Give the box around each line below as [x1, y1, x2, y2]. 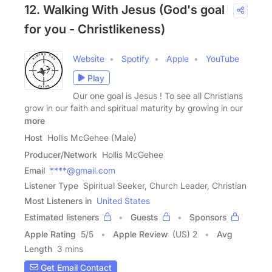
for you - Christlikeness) [24, 22, 165, 37]
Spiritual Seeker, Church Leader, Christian [83, 180, 246, 191]
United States [97, 195, 150, 206]
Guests [131, 211, 158, 222]
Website [73, 53, 104, 64]
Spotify [121, 53, 149, 64]
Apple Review [113, 228, 168, 239]
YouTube [206, 53, 239, 64]
